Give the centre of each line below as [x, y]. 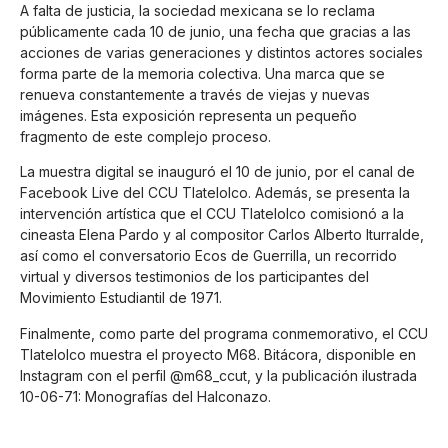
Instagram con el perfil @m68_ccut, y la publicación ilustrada [218, 375]
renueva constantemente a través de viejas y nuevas [195, 94]
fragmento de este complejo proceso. [145, 136]
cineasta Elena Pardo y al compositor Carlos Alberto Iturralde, [222, 235]
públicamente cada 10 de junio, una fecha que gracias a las [215, 31]
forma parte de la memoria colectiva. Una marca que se [202, 73]
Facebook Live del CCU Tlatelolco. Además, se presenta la [215, 193]
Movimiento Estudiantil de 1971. [121, 298]
